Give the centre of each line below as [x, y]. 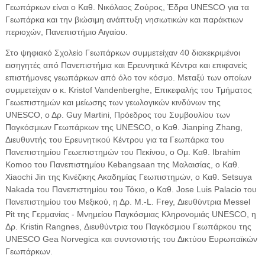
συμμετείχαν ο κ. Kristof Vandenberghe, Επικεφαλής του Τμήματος [128, 90]
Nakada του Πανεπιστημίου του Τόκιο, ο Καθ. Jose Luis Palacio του [131, 189]
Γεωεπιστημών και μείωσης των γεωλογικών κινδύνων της [113, 102]
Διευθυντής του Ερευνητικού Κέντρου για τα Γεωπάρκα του [114, 139]
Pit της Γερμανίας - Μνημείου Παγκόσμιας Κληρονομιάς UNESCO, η [130, 214]
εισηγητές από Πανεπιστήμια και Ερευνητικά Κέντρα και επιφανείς [126, 65]
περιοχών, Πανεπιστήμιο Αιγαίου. [66, 32]
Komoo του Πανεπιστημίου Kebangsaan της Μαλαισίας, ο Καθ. [122, 164]
